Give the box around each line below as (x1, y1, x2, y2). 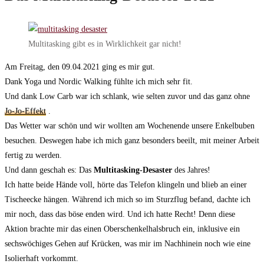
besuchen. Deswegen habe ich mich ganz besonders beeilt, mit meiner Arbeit (5, 136, 259, 146)
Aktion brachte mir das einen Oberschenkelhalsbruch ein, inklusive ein (5, 225, 240, 234)
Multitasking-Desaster (94, 166, 172, 175)
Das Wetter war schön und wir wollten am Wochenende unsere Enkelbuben (5, 121, 255, 131)
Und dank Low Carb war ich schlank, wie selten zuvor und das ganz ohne (5, 92, 250, 101)
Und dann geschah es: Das (5, 166, 94, 175)
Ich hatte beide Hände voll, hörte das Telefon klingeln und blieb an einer (5, 180, 247, 190)
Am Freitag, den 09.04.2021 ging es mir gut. (5, 62, 155, 72)
